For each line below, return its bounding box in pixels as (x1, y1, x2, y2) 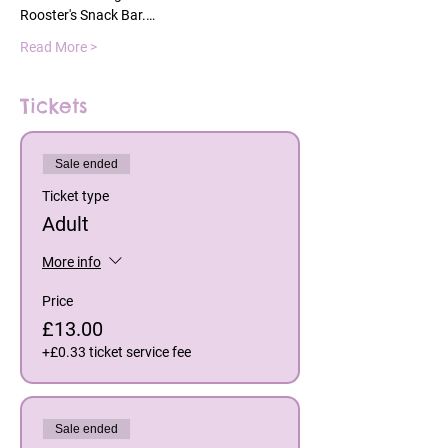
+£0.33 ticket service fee (42, 344, 191, 361)
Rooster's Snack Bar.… (20, 7, 155, 24)
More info (42, 254, 101, 271)
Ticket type (42, 188, 109, 205)
